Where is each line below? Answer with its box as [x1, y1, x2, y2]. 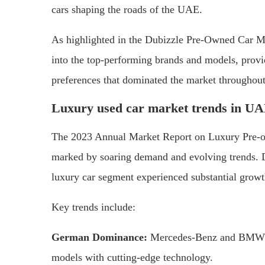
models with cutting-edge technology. [51, 251, 213, 263]
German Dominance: [51, 231, 147, 243]
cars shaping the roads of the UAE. [51, 3, 202, 15]
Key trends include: [51, 201, 135, 213]
